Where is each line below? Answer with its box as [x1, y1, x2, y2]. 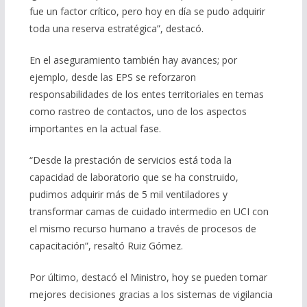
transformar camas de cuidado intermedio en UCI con [29, 205, 269, 219]
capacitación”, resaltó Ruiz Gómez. [29, 239, 183, 253]
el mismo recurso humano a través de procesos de [29, 222, 256, 236]
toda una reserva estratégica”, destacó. [29, 22, 204, 36]
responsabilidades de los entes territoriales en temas [29, 88, 264, 101]
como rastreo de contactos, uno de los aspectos [29, 105, 247, 119]
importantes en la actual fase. [29, 122, 161, 136]
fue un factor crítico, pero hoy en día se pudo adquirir [29, 5, 265, 19]
